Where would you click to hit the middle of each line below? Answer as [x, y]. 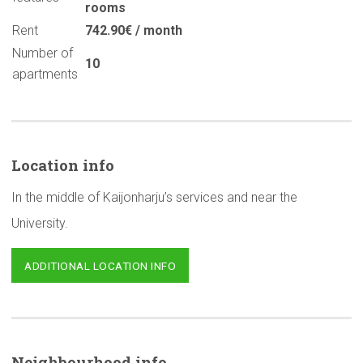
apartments [45, 75]
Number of [43, 53]
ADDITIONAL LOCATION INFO [100, 266]
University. [40, 224]
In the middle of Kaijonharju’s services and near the [154, 198]
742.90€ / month [134, 31]
